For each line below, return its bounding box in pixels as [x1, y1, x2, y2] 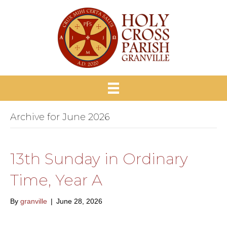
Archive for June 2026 [10, 111, 109, 123]
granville [20, 197, 47, 206]
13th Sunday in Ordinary [10, 149, 188, 169]
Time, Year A [10, 171, 102, 190]
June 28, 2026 [56, 197, 102, 206]
